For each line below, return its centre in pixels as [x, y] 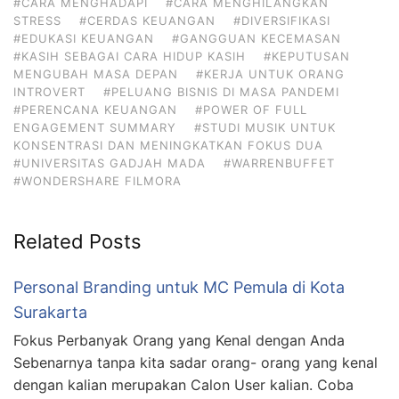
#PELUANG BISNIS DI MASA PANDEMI [221, 92]
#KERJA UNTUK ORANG [270, 74]
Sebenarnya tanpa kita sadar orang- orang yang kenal [195, 362]
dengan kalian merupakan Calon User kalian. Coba [183, 385]
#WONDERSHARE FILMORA [98, 181]
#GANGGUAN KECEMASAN [256, 38]
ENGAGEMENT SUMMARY [95, 127]
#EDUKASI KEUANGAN [84, 38]
